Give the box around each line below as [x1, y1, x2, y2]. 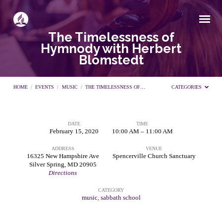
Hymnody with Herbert [41, 41, 181, 56]
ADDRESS [51, 145, 74, 151]
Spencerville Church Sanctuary [112, 152, 196, 160]
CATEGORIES [171, 84, 203, 90]
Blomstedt [78, 53, 144, 68]
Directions [49, 169, 77, 176]
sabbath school [100, 194, 141, 202]
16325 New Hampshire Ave [26, 152, 99, 160]
